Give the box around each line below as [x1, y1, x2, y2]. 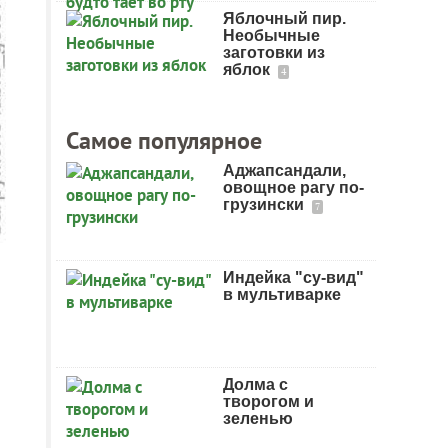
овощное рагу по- [223, 179, 364, 196]
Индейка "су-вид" [223, 269, 364, 286]
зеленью [223, 410, 293, 427]
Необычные [223, 27, 320, 44]
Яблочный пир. [223, 10, 346, 27]
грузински [223, 196, 308, 213]
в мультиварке [223, 286, 341, 303]
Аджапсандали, [223, 162, 346, 179]
